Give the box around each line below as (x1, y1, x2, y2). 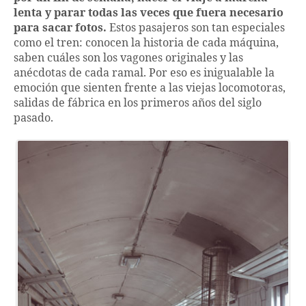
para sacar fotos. (14, 21, 107, 36)
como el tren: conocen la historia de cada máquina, (14, 36, 279, 51)
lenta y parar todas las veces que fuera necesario (14, 6, 283, 20)
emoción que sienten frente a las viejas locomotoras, (14, 81, 286, 96)
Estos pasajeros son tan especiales (107, 21, 285, 36)
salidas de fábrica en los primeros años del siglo (14, 96, 262, 111)
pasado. (14, 111, 53, 126)
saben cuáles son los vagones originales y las (14, 51, 243, 66)
